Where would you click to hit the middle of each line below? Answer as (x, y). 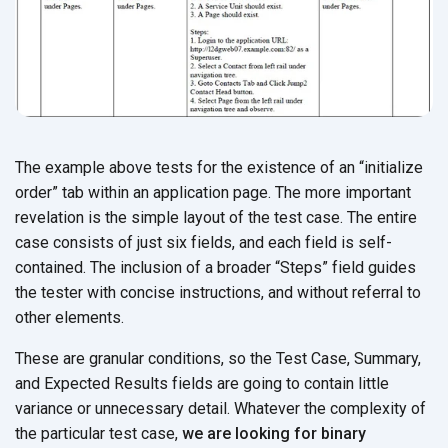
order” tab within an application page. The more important (213, 193)
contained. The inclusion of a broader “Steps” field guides (215, 268)
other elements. (69, 318)
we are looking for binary (274, 434)
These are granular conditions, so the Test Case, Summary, (218, 359)
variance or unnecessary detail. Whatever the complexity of (220, 409)
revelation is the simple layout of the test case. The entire (216, 218)
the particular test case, (98, 434)
